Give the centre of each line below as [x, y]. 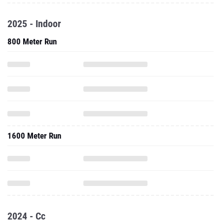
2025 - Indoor [34, 24]
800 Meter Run [32, 41]
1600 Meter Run [34, 136]
